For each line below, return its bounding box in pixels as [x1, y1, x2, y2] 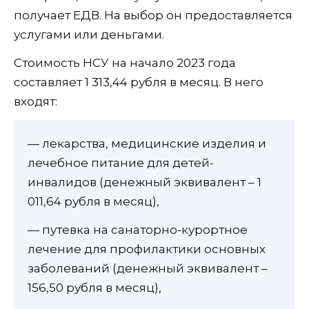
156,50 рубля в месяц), [28, 281, 161, 295]
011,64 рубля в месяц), [28, 195, 159, 209]
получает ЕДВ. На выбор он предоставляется [14, 8, 292, 23]
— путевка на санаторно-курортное [28, 223, 248, 237]
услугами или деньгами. [14, 28, 164, 42]
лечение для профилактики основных [28, 242, 266, 257]
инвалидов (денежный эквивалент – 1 [28, 175, 261, 190]
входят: [14, 94, 57, 109]
